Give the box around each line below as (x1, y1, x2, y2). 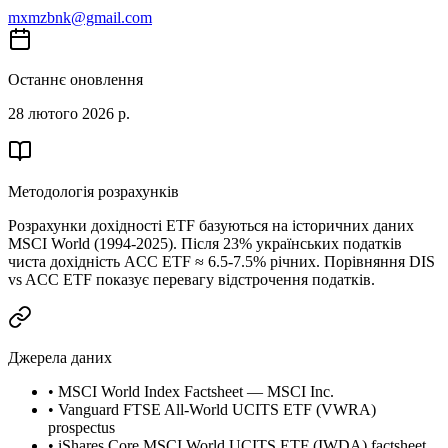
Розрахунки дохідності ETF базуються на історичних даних (8, 216, 414, 234)
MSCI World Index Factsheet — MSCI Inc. (58, 382, 334, 400)
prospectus (48, 418, 115, 436)
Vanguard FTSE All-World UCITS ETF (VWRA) (58, 400, 376, 418)
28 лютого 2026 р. (8, 104, 130, 122)
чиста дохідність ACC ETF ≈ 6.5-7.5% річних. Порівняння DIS (8, 252, 435, 270)
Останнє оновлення (8, 70, 143, 88)
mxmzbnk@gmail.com (8, 8, 152, 26)
